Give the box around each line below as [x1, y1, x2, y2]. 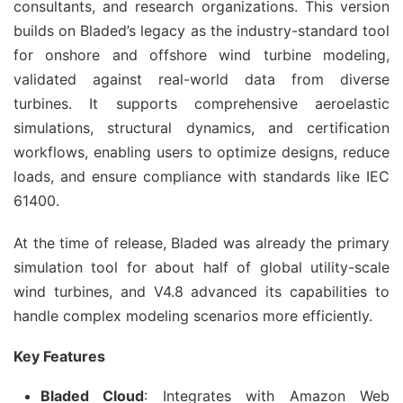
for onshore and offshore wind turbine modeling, [13, 46, 390, 64]
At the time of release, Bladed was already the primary [13, 234, 390, 252]
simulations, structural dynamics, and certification [13, 119, 390, 137]
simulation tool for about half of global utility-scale [13, 258, 390, 276]
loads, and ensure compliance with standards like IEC [13, 167, 390, 185]
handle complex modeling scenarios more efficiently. [13, 307, 372, 325]
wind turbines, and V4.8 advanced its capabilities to [13, 282, 390, 300]
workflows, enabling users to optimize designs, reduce [13, 143, 390, 161]
